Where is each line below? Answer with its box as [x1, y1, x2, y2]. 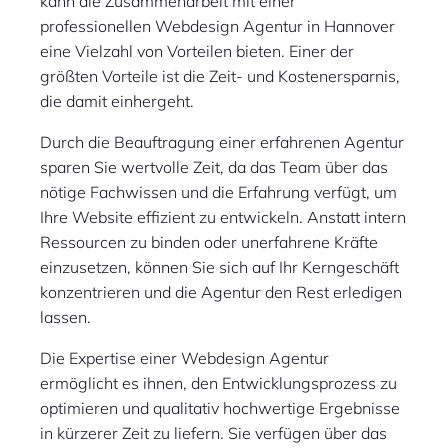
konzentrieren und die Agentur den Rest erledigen [40, 282, 402, 303]
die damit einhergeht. [40, 91, 194, 112]
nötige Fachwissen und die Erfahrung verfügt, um [40, 182, 397, 203]
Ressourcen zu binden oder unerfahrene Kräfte [40, 232, 378, 253]
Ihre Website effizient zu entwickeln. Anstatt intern [40, 207, 406, 228]
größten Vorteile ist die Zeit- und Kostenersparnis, [40, 66, 400, 87]
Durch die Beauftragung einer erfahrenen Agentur [40, 132, 404, 153]
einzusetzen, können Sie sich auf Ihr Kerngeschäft [40, 257, 399, 278]
